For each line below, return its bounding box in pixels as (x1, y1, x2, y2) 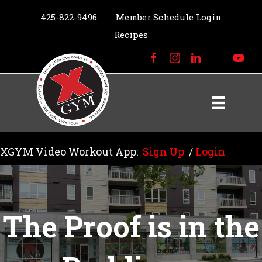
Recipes (114, 29, 148, 40)
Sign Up (143, 144, 184, 158)
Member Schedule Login (116, 11, 222, 23)
